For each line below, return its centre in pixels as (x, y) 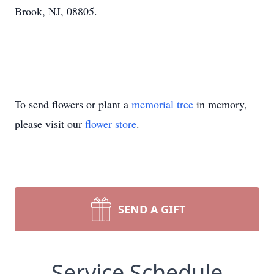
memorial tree (162, 104)
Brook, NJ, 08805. (56, 11)
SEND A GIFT (152, 209)
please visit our (50, 124)
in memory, (220, 104)
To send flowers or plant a (73, 104)
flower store (111, 124)
